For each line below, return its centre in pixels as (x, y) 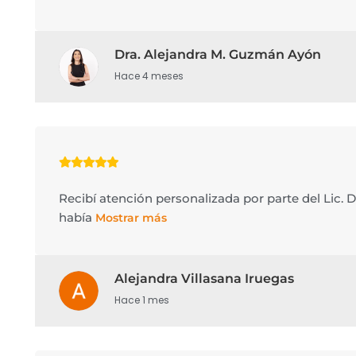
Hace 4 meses (149, 76)
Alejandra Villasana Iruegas (204, 279)
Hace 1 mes (141, 300)
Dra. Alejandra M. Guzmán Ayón (217, 54)
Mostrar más (131, 218)
